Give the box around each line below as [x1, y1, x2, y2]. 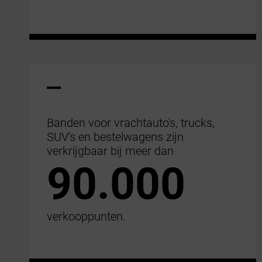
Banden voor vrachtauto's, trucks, [47, 115, 215, 130]
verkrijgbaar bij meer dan [47, 143, 174, 158]
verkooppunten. [47, 209, 126, 223]
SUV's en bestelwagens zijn [47, 129, 184, 144]
